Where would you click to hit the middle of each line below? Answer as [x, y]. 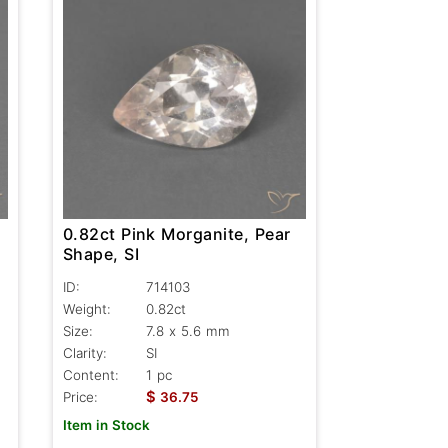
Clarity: [84, 352]
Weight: [86, 308]
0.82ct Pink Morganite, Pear [176, 233]
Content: [90, 374]
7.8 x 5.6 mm [187, 330]
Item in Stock [106, 424]
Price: [80, 396]
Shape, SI [100, 253]
